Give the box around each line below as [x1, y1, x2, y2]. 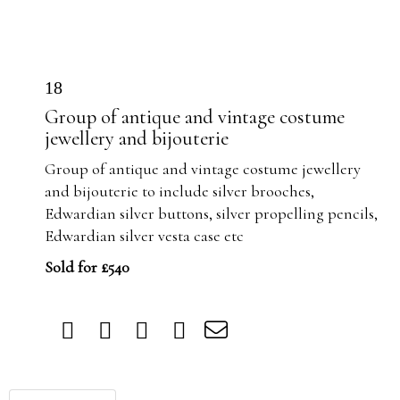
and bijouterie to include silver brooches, [45, 181, 314, 201]
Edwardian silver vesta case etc [45, 226, 244, 246]
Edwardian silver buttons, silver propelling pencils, [45, 204, 378, 223]
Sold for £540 [45, 257, 129, 277]
